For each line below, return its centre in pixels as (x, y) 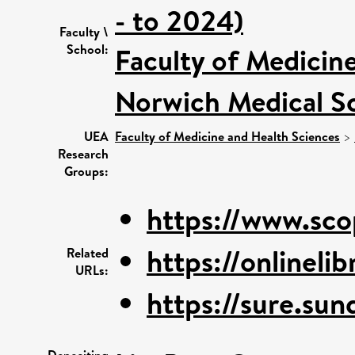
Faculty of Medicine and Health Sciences (227, 136)
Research (83, 153)
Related (88, 252)
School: (88, 49)
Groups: (86, 171)
